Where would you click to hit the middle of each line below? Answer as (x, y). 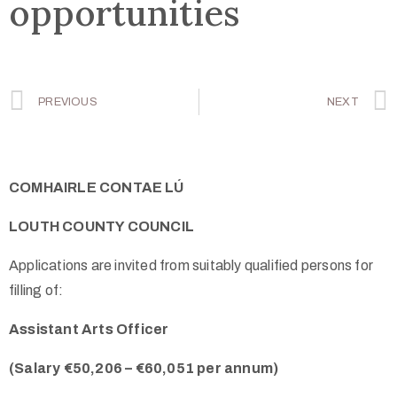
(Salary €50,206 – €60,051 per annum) (144, 368)
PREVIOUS (68, 101)
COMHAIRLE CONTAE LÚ (96, 187)
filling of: (36, 290)
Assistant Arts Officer (89, 329)
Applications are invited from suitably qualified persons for (191, 265)
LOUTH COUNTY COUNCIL (101, 226)
